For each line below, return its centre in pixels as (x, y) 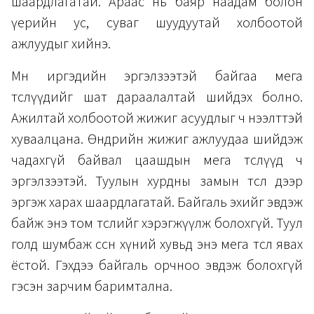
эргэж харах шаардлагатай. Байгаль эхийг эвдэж (157, 202)
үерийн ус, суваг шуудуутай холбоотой (157, 23)
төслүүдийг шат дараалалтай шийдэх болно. (157, 97)
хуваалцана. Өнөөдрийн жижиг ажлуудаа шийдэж (157, 139)
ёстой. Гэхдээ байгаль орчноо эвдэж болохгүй (157, 265)
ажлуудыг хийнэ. (61, 44)
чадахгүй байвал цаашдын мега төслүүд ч (157, 160)
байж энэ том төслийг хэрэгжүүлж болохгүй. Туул (157, 223)
